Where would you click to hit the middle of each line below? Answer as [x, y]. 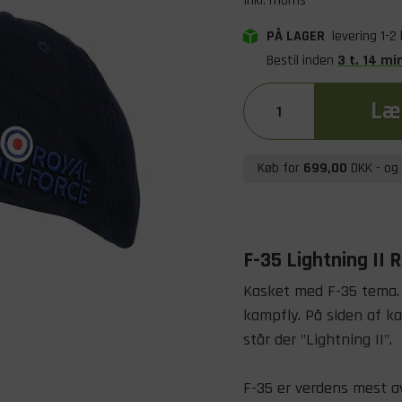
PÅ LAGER [297, 36]
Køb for [280, 168]
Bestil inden [302, 61]
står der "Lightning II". [318, 340]
